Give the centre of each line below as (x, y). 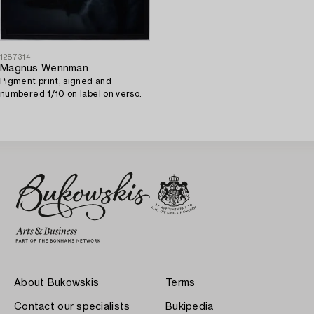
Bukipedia (190, 307)
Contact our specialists (72, 307)
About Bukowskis (57, 283)
